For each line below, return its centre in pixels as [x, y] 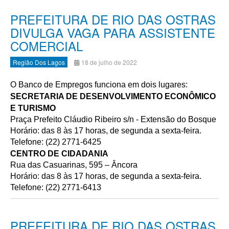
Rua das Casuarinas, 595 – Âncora [74, 165]
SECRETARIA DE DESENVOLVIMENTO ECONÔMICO [113, 96]
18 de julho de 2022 [109, 62]
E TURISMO [33, 108]
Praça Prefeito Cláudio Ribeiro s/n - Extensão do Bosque [113, 119]
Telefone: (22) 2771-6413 [56, 187]
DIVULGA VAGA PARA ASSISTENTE [113, 32]
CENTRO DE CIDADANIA [59, 154]
